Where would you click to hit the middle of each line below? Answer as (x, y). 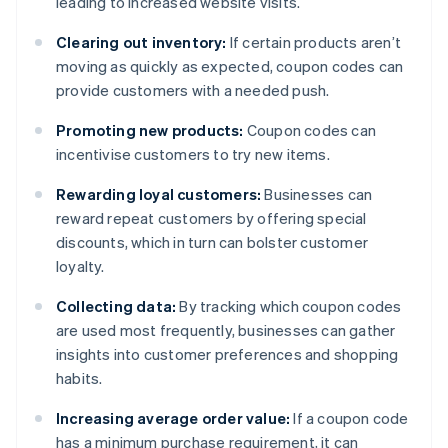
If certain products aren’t (314, 42)
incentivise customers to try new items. (193, 154)
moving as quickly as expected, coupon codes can (230, 66)
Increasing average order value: (173, 418)
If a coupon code (349, 418)
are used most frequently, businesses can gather (226, 330)
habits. (79, 378)
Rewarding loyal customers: (159, 194)
